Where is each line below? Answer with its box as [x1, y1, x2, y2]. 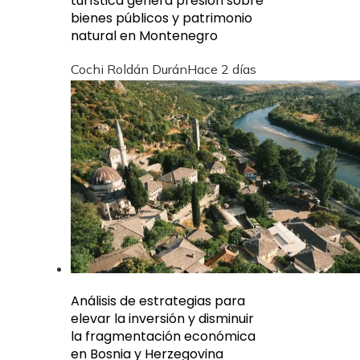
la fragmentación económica [71, 326, 256, 346]
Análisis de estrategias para [71, 291, 245, 310]
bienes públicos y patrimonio [71, 8, 252, 27]
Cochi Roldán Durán [71, 60, 187, 77]
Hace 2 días [187, 60, 256, 77]
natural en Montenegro [71, 26, 218, 45]
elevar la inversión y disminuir [71, 309, 254, 328]
